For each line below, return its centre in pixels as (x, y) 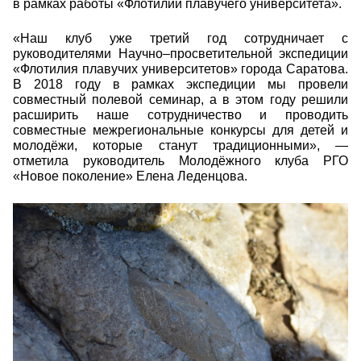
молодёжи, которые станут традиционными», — (180, 146)
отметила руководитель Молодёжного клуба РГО (180, 161)
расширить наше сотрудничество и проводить (180, 115)
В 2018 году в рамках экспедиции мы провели (180, 85)
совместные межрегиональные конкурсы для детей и (180, 131)
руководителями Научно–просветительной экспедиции (180, 54)
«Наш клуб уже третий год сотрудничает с (180, 39)
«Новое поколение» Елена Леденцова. (130, 176)
